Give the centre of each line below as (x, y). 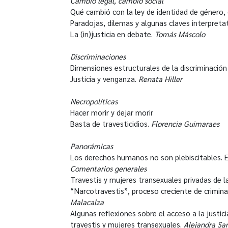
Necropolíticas (94, 101)
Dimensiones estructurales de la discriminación (149, 67)
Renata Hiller (160, 78)
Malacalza (87, 202)
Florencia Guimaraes (185, 123)
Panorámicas (92, 146)
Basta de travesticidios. (111, 123)
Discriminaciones (98, 56)
